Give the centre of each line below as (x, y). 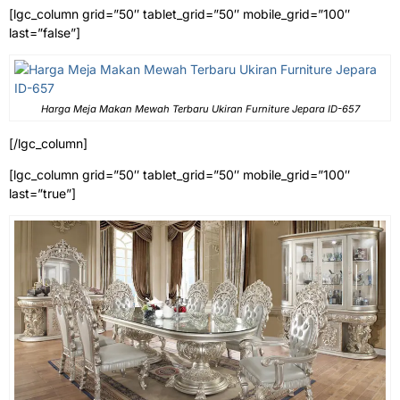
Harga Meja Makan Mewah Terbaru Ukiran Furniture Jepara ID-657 (200, 109)
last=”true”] (42, 194)
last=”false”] (45, 33)
